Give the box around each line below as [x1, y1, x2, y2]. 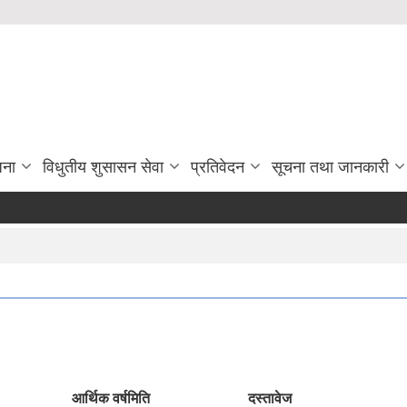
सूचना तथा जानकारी [272, 157, 389, 176]
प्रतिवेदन [191, 157, 244, 176]
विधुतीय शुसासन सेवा [43, 157, 164, 176]
